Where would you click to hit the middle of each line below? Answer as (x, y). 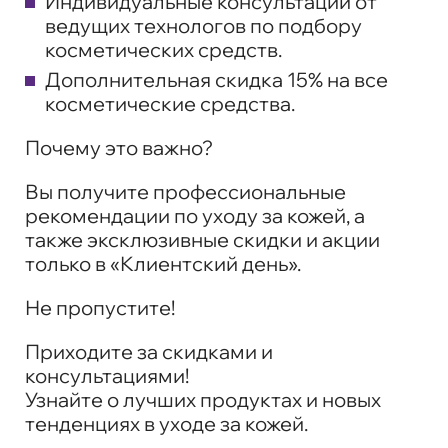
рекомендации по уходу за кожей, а (195, 215)
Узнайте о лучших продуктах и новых (203, 399)
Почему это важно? (119, 147)
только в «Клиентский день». (163, 263)
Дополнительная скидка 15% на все (216, 79)
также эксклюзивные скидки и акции (202, 239)
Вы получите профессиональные (185, 191)
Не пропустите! (100, 307)
